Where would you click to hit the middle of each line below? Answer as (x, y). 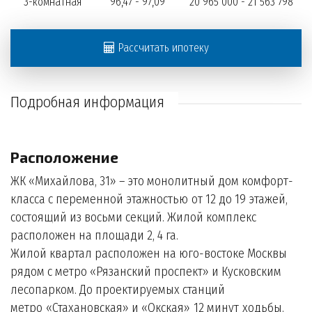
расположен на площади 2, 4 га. (96, 235)
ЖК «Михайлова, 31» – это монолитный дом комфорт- (152, 181)
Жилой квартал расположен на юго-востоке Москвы (149, 253)
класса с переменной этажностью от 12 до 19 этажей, (149, 199)
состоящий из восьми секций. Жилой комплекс (133, 217)
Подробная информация (87, 102)
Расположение (64, 157)
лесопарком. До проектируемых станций (118, 290)
